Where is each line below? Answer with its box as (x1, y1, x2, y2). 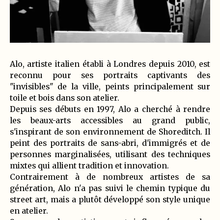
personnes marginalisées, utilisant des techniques (9, 149, 211, 159)
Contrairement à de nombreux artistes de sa (9, 172, 211, 182)
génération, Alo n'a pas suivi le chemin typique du (9, 183, 211, 193)
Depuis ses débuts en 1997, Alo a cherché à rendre (9, 104, 211, 114)
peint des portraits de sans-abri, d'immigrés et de (9, 138, 211, 148)
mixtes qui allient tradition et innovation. (9, 161, 169, 170)
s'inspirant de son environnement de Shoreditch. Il (9, 127, 211, 137)
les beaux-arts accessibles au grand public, (9, 115, 211, 125)
